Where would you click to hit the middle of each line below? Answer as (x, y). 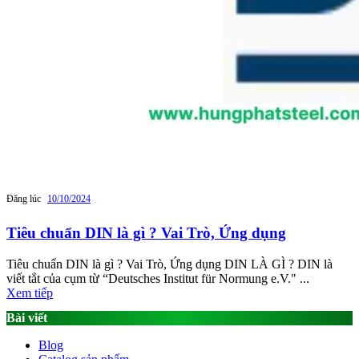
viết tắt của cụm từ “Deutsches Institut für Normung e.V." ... (158, 278)
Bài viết (27, 318)
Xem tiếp (30, 292)
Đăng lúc (24, 199)
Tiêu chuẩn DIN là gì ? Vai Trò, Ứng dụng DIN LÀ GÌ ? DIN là (169, 264)
